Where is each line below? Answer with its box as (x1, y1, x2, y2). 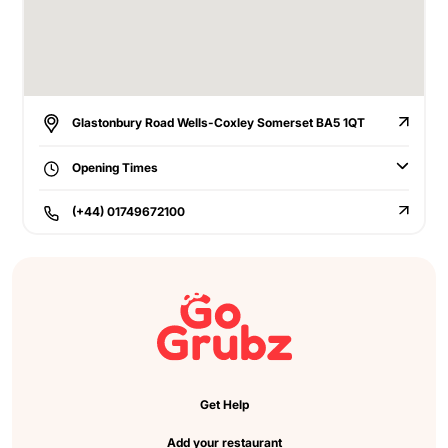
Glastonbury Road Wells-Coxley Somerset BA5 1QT (69, 115, 365, 130)
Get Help (199, 397, 249, 413)
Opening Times (69, 160, 158, 176)
